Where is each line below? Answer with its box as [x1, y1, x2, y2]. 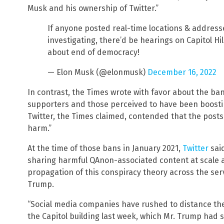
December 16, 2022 [147, 67, 216, 77]
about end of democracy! [47, 47, 139, 57]
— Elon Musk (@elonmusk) [47, 67, 147, 77]
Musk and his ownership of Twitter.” [27, 3, 158, 13]
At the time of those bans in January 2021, [27, 143, 182, 153]
